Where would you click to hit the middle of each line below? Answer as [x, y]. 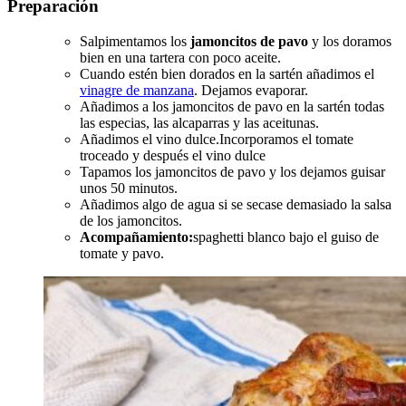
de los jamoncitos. [131, 221]
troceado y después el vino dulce [173, 156]
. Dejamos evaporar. [251, 91]
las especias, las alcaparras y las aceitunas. [199, 123]
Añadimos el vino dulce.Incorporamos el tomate [217, 140]
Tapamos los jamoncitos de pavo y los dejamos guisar [232, 172]
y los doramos [350, 42]
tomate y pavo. [122, 254]
